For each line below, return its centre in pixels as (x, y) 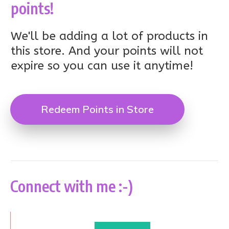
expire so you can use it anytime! (102, 66)
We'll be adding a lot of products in (109, 36)
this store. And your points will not (107, 51)
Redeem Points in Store (97, 109)
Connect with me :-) (73, 186)
